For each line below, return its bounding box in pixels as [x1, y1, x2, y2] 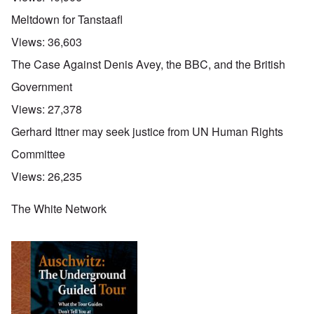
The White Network [11, 200, 107, 217]
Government [11, 78, 72, 95]
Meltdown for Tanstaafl [11, 11, 123, 28]
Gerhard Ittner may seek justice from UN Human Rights [11, 123, 283, 140]
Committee [11, 146, 65, 163]
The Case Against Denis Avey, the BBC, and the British [11, 56, 285, 73]
